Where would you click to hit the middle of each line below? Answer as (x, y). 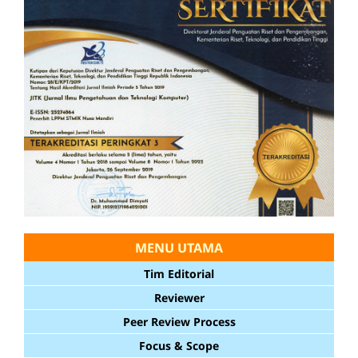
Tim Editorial (179, 274)
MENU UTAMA (179, 248)
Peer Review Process (179, 322)
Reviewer (179, 298)
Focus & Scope (179, 346)
